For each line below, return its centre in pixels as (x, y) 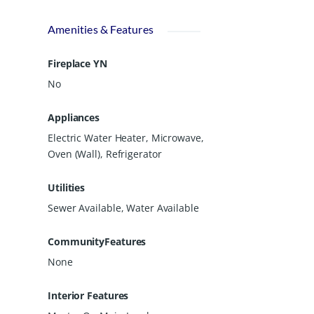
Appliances (74, 117)
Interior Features (88, 295)
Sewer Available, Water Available (123, 207)
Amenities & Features (101, 29)
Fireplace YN (77, 63)
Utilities (67, 187)
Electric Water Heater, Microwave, (126, 137)
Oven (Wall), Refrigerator (105, 153)
